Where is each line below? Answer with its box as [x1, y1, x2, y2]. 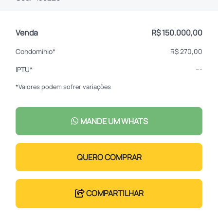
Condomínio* [16, 46, 55, 56]
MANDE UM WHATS [78, 115, 148, 127]
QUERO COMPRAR [76, 151, 142, 163]
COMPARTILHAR [84, 187, 144, 199]
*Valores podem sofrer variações [16, 82, 111, 91]
